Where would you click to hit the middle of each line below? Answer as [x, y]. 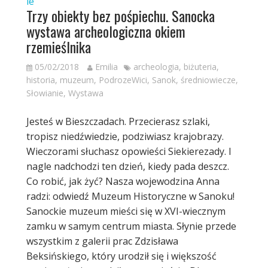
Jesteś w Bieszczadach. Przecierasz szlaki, [118, 121]
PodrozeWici [123, 80]
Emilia [106, 66]
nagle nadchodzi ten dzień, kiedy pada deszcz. [127, 166]
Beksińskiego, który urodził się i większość [121, 256]
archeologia [156, 66]
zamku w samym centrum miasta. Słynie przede [131, 226]
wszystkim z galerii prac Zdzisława [102, 241]
